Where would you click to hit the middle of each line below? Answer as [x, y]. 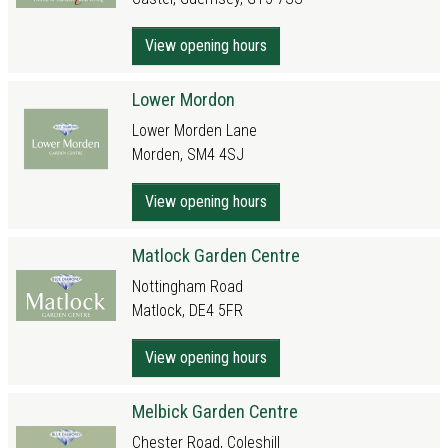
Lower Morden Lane [194, 130]
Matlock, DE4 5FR [187, 310]
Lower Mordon [183, 99]
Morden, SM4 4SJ [188, 154]
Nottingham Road [187, 286]
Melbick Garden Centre [215, 411]
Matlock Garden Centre [216, 255]
